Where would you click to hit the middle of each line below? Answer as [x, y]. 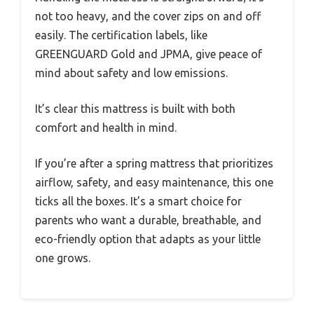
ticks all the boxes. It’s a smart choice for [138, 201]
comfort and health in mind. [106, 127]
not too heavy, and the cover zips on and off [148, 16]
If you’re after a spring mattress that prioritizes [154, 163]
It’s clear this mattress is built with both [135, 108]
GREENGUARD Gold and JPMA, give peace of [149, 54]
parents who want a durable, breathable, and [148, 220]
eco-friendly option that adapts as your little [148, 239]
